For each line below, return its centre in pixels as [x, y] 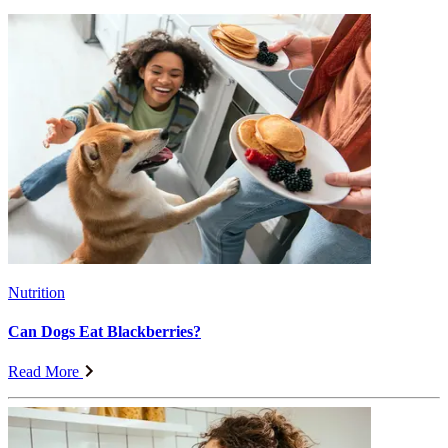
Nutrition [36, 293]
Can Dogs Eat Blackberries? [104, 332]
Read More [43, 371]
